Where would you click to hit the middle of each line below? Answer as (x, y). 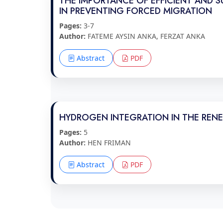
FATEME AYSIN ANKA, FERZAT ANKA (145, 36)
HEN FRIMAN (108, 143)
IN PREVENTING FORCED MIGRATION (136, 11)
